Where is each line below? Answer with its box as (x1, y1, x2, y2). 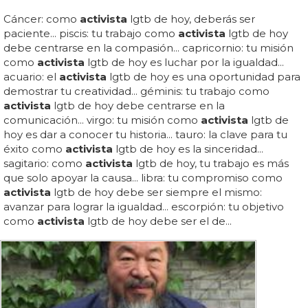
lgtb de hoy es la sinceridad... (113, 142, 263, 155)
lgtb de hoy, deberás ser (127, 12, 255, 25)
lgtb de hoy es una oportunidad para (107, 69, 300, 83)
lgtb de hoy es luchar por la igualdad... (85, 55, 284, 69)
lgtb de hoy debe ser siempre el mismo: (51, 185, 262, 199)
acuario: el (3, 69, 59, 83)
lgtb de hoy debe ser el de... (85, 214, 232, 228)
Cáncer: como (3, 12, 80, 25)
